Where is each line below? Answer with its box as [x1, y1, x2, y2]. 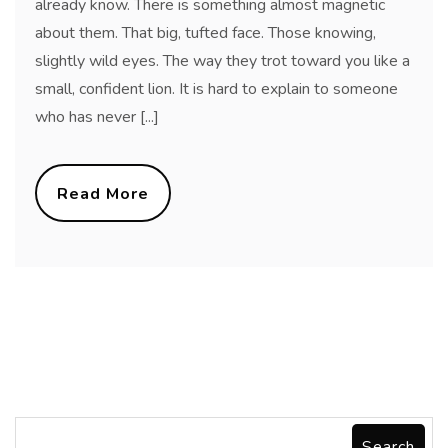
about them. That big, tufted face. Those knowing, [35, 21, 376, 44]
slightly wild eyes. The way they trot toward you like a [35, 49, 410, 72]
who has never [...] [35, 105, 159, 128]
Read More [57, 182, 149, 205]
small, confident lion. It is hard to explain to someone [35, 77, 398, 100]
